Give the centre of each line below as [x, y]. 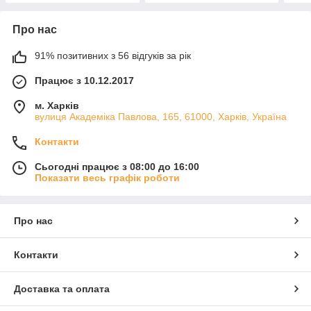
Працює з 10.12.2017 [84, 81]
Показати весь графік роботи [107, 178]
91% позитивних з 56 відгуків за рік [113, 56]
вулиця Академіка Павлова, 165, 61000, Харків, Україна [161, 117]
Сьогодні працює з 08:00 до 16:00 [117, 167]
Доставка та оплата [62, 289]
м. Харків [57, 106]
